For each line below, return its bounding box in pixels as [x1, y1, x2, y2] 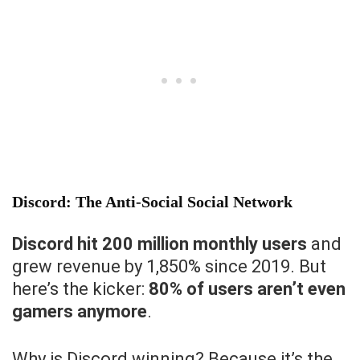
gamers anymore [12, 301, 147, 322]
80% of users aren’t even [149, 279, 346, 300]
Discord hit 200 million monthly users [12, 234, 307, 255]
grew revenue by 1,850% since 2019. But [12, 256, 326, 277]
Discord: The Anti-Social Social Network [12, 193, 292, 211]
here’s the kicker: [12, 279, 149, 300]
